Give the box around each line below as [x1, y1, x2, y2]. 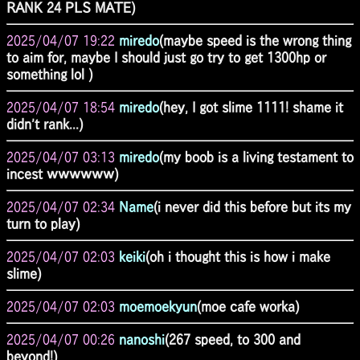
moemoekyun [119, 299, 197, 313]
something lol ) [6, 67, 92, 81]
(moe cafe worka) [197, 299, 299, 313]
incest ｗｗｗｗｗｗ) [6, 166, 118, 181]
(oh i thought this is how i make [145, 249, 330, 264]
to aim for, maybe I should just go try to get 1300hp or [6, 50, 326, 64]
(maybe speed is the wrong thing [159, 33, 351, 47]
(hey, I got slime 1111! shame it [159, 100, 343, 114]
